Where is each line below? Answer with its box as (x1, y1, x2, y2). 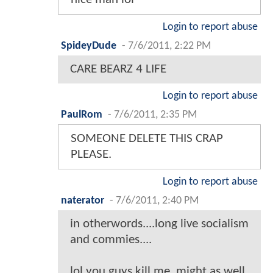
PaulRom (61, 110, 102, 121)
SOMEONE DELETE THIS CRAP (71, 132, 223, 146)
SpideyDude (61, 41, 116, 52)
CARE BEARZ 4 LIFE (70, 63, 166, 76)
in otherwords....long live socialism (70, 218, 249, 231)
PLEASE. (71, 148, 112, 161)
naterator (61, 196, 104, 207)
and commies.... (70, 233, 152, 247)
